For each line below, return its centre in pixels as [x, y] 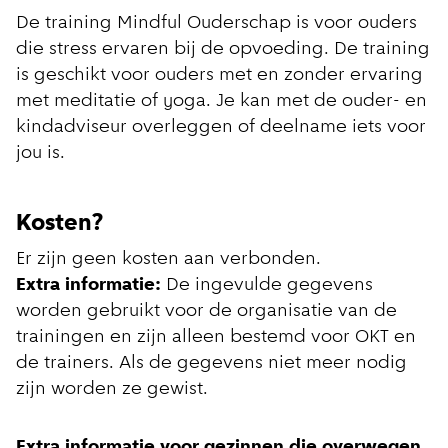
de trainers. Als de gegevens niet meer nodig [211, 364]
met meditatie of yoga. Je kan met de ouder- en [221, 102]
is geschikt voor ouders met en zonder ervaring [219, 76]
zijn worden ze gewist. [112, 390]
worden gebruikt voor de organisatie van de [206, 312]
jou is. [48, 154]
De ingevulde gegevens [267, 286]
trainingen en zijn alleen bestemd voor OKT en [216, 338]
